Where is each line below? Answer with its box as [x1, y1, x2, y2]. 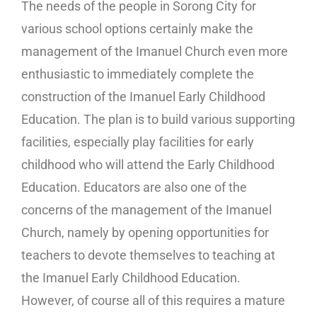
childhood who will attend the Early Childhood [21, 157, 275, 173]
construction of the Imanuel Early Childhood [21, 89, 265, 105]
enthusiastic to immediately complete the [21, 67, 254, 82]
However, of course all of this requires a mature [21, 293, 285, 309]
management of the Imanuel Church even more [21, 44, 288, 59]
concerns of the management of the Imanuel [21, 202, 272, 218]
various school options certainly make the [21, 21, 253, 37]
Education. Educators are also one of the [21, 180, 247, 195]
